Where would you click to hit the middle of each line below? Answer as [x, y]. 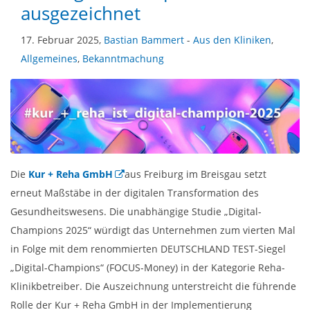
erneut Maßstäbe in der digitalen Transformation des [135, 193]
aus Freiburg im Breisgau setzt [195, 174]
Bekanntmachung [123, 58]
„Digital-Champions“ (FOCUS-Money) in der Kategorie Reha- [148, 268]
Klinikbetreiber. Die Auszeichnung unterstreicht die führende [153, 286]
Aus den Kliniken [232, 39]
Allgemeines [49, 58]
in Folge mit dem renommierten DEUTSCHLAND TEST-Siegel [148, 249]
